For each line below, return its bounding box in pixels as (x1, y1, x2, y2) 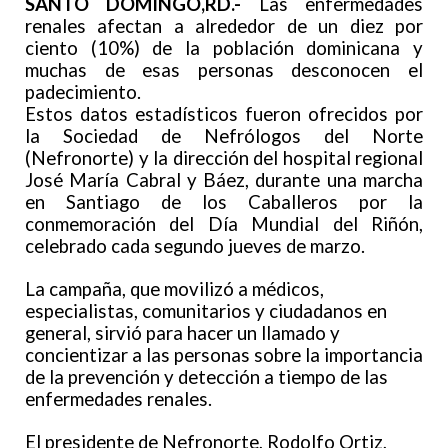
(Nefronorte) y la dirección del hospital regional (25, 146, 423, 169)
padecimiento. (25, 80, 141, 103)
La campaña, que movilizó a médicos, (25, 277, 324, 300)
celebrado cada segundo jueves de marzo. (25, 234, 365, 257)
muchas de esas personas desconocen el (25, 58, 423, 81)
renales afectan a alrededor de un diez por (25, 14, 423, 37)
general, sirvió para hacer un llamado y (25, 321, 340, 344)
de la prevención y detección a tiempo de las (25, 365, 388, 388)
